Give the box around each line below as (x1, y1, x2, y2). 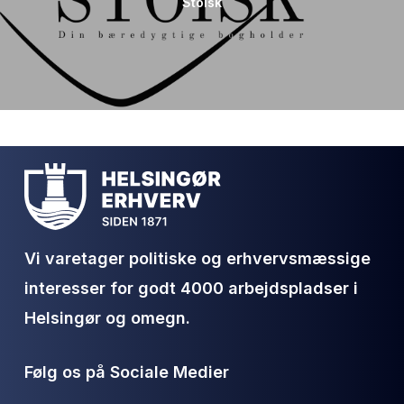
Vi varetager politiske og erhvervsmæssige (24, 249, 372, 269)
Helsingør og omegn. (24, 308, 191, 328)
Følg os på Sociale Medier (24, 363, 230, 382)
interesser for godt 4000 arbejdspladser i (24, 279, 359, 298)
